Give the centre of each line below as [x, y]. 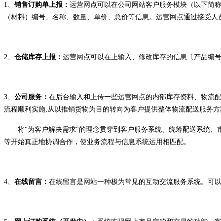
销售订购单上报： [42, 5]
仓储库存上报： [38, 57]
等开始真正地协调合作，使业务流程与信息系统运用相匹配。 [97, 142]
